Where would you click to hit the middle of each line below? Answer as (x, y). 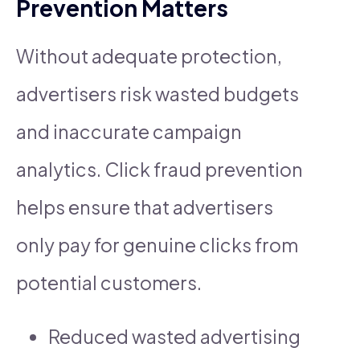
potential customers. (109, 282)
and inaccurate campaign (129, 131)
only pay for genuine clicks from (157, 244)
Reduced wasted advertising (174, 336)
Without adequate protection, (149, 55)
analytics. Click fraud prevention (160, 169)
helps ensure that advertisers (145, 207)
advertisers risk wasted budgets (157, 93)
